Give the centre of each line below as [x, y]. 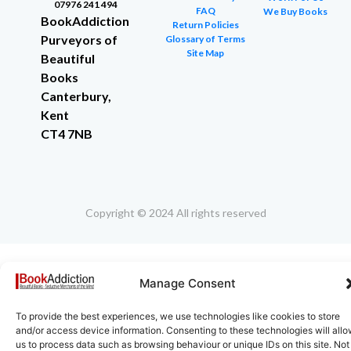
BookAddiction [85, 21]
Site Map [205, 53]
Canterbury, [76, 96]
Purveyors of [79, 40]
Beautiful [68, 59]
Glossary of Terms [205, 39]
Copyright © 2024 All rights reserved [175, 212]
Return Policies [205, 25]
